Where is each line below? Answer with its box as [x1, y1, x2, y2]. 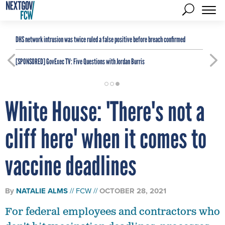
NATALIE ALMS [16, 185, 68, 196]
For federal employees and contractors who [5, 205, 220, 218]
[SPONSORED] [16, 57, 45, 66]
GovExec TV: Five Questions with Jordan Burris [45, 57, 145, 66]
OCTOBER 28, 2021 [99, 185, 166, 196]
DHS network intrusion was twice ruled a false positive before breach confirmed [16, 35, 185, 44]
